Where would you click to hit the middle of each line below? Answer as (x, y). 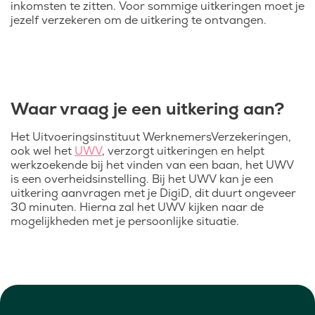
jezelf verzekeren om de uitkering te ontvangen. (139, 20)
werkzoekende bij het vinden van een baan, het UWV (152, 165)
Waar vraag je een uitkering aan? (147, 109)
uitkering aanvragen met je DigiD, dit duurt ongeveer (153, 193)
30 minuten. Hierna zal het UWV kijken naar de (137, 207)
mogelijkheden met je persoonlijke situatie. (125, 221)
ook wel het (43, 151)
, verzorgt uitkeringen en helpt (183, 151)
